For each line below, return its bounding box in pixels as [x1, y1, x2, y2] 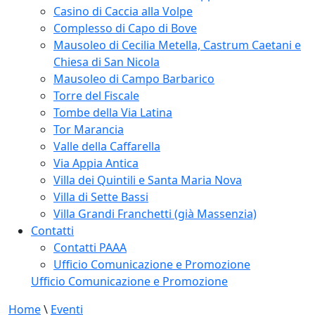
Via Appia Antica [53, 155, 139, 171]
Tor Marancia [53, 121, 124, 137]
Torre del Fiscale [53, 87, 139, 103]
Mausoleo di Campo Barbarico [53, 70, 214, 86]
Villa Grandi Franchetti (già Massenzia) [53, 205, 257, 221]
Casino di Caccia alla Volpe [53, 3, 193, 19]
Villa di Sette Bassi [53, 188, 148, 205]
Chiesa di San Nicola [53, 53, 160, 70]
